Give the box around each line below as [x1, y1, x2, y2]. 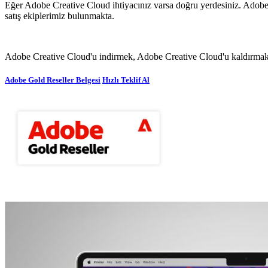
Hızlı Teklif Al [102, 75, 150, 85]
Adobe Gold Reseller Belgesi [5, 75, 100, 85]
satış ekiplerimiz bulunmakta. [5, 11, 114, 22]
